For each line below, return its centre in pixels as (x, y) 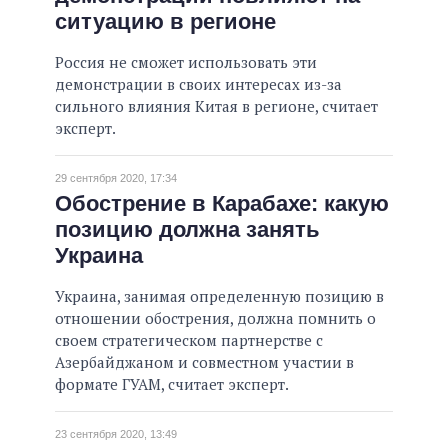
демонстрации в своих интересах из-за (198, 83)
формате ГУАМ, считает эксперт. (172, 384)
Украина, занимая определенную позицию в (219, 296)
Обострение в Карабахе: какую (222, 204)
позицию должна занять (187, 230)
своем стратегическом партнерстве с (189, 340)
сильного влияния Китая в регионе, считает (216, 105)
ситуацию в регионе (165, 21)
